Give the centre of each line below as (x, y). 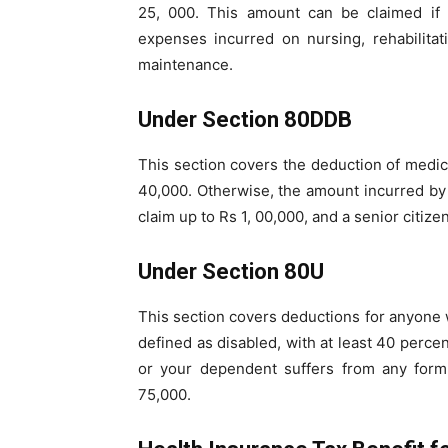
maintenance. (185, 65)
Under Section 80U (231, 272)
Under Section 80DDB (245, 120)
